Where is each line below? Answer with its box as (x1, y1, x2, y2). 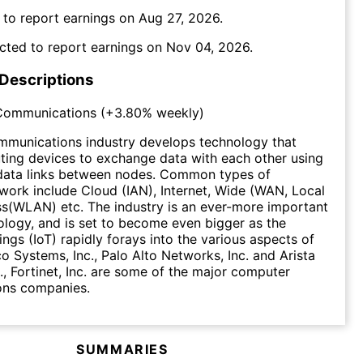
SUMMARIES (76, 340, 169, 357)
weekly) (152, 104, 204, 121)
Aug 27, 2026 (139, 10, 220, 27)
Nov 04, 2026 (166, 39, 250, 56)
